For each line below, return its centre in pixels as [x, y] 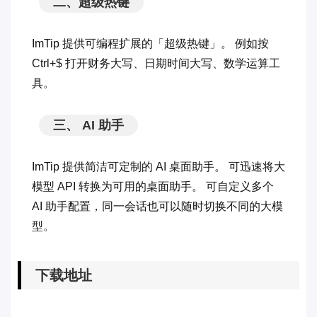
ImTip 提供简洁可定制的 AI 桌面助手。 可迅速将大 [158, 166]
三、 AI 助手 [88, 125]
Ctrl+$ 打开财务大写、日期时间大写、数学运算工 [156, 63]
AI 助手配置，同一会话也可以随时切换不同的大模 [157, 206]
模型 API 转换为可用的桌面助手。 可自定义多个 [153, 186]
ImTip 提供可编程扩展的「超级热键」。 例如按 [150, 43]
